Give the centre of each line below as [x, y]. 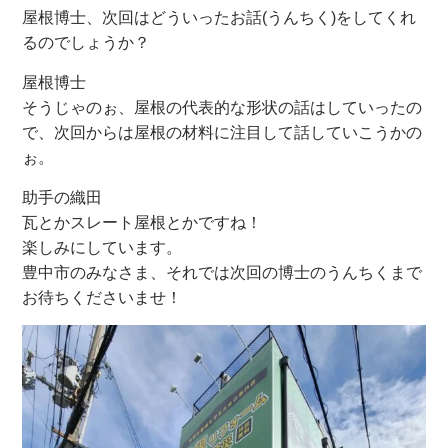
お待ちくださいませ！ [102, 297]
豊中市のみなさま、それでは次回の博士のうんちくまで [222, 272]
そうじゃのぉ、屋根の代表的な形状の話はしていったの [222, 107]
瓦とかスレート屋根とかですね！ [142, 222]
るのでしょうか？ [86, 42]
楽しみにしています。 [102, 247]
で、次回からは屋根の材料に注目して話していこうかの [222, 132]
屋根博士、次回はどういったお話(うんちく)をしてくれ [219, 17]
